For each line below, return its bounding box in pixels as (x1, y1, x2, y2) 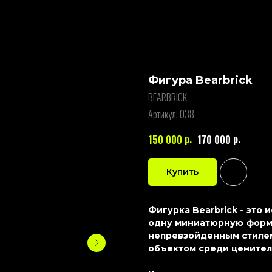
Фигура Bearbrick (148, 73, 253, 87)
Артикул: (148, 107, 180, 121)
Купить (166, 166, 199, 178)
